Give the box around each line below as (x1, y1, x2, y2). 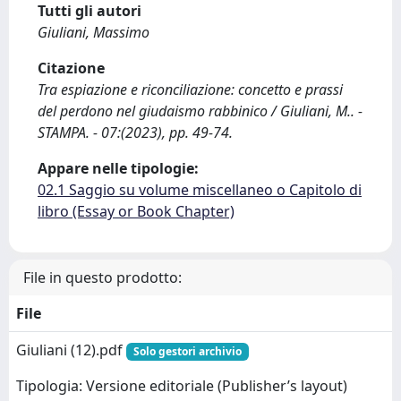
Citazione (38, 58, 105, 78)
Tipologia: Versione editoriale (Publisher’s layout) (16, 376, 347, 397)
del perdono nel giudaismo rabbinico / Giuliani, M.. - (38, 101, 363, 121)
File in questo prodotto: (23, 268, 182, 287)
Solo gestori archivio (132, 344, 242, 359)
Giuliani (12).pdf (16, 340, 126, 360)
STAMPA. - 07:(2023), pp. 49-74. (38, 123, 233, 142)
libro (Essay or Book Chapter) (38, 201, 235, 221)
